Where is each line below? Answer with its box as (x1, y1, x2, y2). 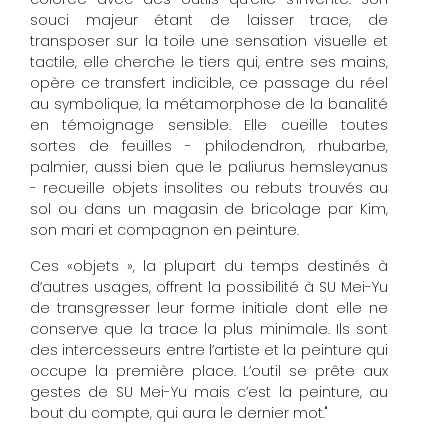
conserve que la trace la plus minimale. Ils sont (30, 318, 388, 339)
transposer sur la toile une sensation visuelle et (30, 31, 388, 52)
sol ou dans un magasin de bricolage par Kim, (30, 199, 388, 220)
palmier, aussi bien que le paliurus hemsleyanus (30, 157, 388, 178)
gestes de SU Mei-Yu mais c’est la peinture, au (30, 381, 388, 402)
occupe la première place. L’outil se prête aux (30, 360, 388, 381)
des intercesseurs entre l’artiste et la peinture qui (30, 339, 388, 360)
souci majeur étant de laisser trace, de (30, 10, 388, 31)
